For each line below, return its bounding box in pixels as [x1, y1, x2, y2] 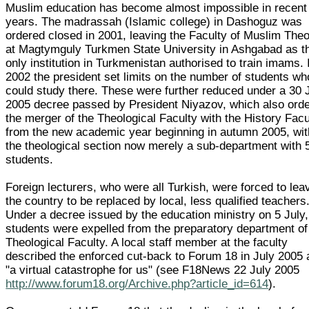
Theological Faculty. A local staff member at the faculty [6, 235, 288, 249]
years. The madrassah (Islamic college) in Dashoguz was [6, 14, 303, 28]
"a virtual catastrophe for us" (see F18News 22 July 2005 [6, 263, 300, 277]
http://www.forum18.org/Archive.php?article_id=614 [6, 277, 269, 290]
